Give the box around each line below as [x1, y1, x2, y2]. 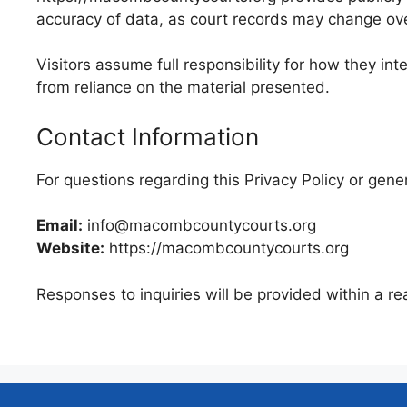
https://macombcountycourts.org [104, 239, 349, 257]
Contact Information [36, 122, 259, 151]
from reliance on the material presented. [36, 78, 330, 96]
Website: [36, 239, 104, 257]
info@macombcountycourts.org [83, 216, 316, 234]
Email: [36, 216, 83, 234]
